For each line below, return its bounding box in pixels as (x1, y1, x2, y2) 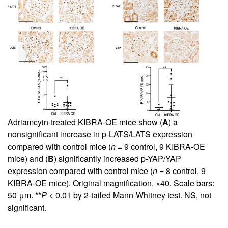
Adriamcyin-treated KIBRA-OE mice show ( (8, 116, 162, 128)
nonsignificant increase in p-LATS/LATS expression (8, 128, 192, 140)
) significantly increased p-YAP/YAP (54, 152, 181, 164)
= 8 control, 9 (157, 164, 206, 177)
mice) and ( (8, 152, 48, 164)
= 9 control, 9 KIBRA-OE (116, 140, 205, 152)
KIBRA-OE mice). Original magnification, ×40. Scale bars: (8, 177, 214, 189)
